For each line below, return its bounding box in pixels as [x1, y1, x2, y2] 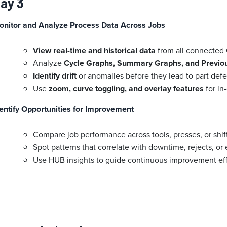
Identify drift [33, 70, 77, 82]
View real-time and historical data [33, 45, 156, 57]
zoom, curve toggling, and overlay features [49, 83, 204, 95]
